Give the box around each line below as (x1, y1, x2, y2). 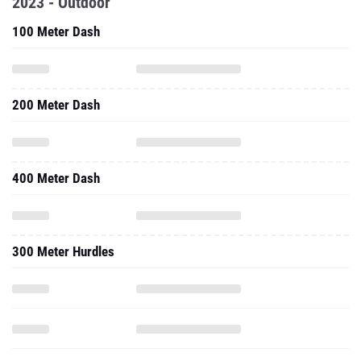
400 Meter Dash (12, 170, 100, 186)
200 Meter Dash (12, 97, 100, 113)
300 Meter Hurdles (12, 243, 114, 259)
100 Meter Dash (12, 23, 100, 39)
